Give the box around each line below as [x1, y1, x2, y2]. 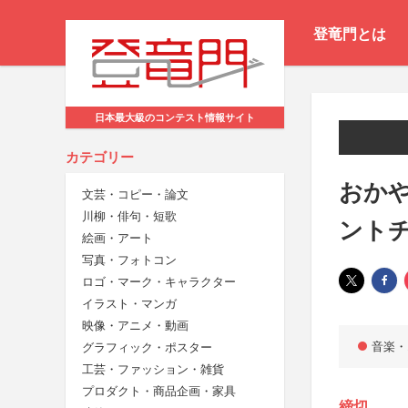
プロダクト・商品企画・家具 [82, 384, 236, 399]
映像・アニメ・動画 [82, 319, 189, 333]
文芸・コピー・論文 [82, 188, 189, 202]
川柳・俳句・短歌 [82, 209, 177, 224]
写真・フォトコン [82, 253, 177, 268]
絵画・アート [82, 231, 153, 246]
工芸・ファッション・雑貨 [82, 362, 224, 377]
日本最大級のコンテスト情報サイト [95, 112, 255, 124]
